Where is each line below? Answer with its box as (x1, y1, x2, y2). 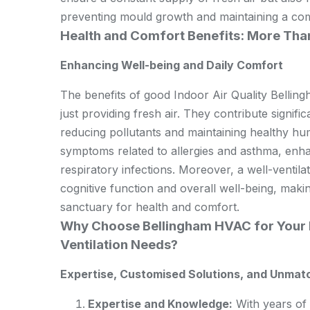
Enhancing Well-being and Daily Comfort (60, 58, 283, 72)
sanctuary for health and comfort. (60, 200, 239, 214)
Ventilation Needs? (60, 237, 178, 253)
